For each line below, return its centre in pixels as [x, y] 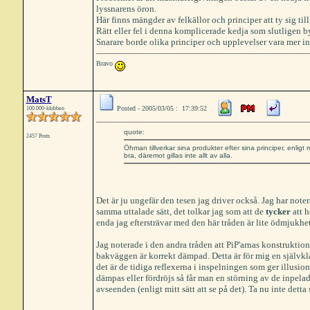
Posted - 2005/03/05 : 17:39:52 [162, 108]
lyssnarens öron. [126, 8]
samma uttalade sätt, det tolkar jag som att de [181, 211]
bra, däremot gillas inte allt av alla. [178, 155]
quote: [134, 132]
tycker [278, 211]
